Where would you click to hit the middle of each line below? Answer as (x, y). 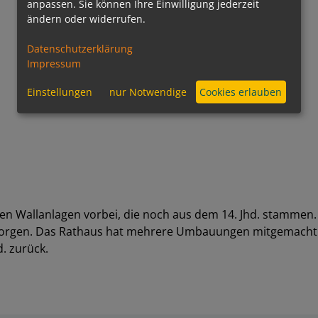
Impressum (54, 63)
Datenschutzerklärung (80, 48)
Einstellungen (60, 92)
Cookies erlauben (241, 92)
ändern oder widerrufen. (86, 18)
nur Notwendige (148, 92)
